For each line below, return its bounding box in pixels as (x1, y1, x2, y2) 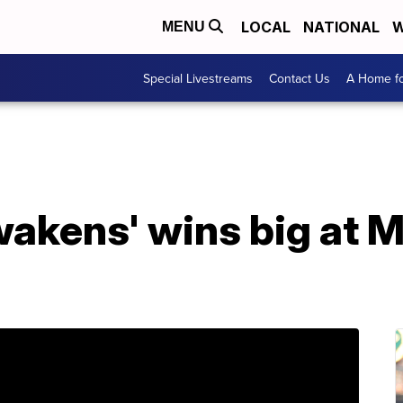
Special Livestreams (143, 68, 253, 87)
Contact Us (269, 68, 330, 87)
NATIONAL (303, 18, 380, 36)
